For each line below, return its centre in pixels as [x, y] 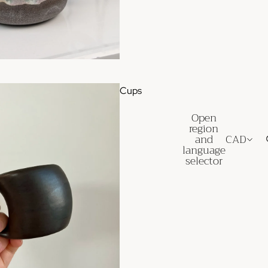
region [204, 129]
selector [204, 161]
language [204, 150]
